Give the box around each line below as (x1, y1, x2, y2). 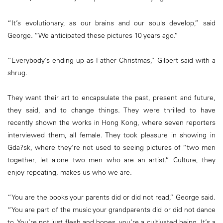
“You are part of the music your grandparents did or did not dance (7, 205, 216, 215)
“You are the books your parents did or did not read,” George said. (7, 193, 216, 202)
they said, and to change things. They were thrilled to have (7, 105, 216, 114)
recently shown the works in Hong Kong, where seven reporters (7, 117, 216, 127)
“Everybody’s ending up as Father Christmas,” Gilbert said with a (7, 55, 216, 65)
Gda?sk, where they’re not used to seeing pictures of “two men (7, 142, 216, 152)
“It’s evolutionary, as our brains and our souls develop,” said (7, 18, 216, 27)
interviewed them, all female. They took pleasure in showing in (7, 130, 216, 139)
